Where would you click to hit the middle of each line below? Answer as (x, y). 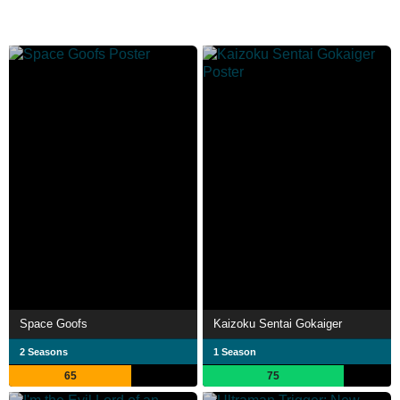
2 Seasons (44, 352)
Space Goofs (54, 324)
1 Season (235, 352)
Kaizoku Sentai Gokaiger (278, 324)
